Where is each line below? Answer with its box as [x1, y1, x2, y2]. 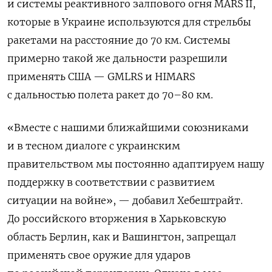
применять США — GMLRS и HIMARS [7, 70, 195, 83]
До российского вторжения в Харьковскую [7, 212, 226, 225]
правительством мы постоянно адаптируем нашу [7, 157, 264, 170]
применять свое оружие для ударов [7, 248, 191, 261]
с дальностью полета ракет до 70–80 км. [7, 88, 213, 101]
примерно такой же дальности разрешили [7, 52, 228, 64]
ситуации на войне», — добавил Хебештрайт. [7, 194, 243, 206]
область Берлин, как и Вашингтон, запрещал [7, 230, 236, 243]
